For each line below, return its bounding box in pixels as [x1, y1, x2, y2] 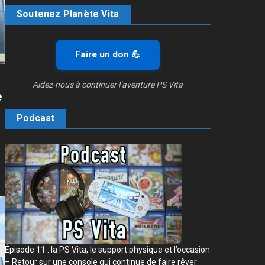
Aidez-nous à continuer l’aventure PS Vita [33, 79, 183, 89]
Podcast [17, 112, 55, 124]
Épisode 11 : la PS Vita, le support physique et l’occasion [5, 244, 210, 254]
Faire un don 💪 [75, 49, 141, 60]
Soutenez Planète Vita [17, 8, 119, 20]
